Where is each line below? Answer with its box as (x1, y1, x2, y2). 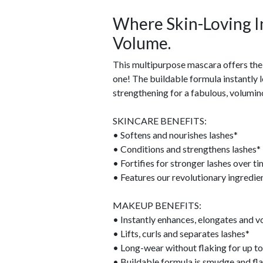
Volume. (113, 33, 171, 53)
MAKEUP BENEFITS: (113, 200, 201, 211)
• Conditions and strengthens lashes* (113, 143, 261, 155)
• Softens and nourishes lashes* (113, 129, 238, 141)
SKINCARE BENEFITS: (113, 115, 207, 127)
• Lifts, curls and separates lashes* (113, 228, 249, 240)
